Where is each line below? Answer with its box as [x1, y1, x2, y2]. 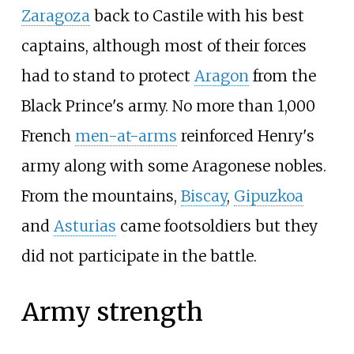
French [21, 126, 75, 145]
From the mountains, [21, 186, 181, 205]
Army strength [21, 296, 203, 328]
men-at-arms [74, 126, 177, 145]
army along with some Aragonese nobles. [21, 156, 326, 175]
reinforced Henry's [176, 126, 314, 145]
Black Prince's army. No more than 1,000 [21, 96, 315, 115]
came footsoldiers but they [115, 216, 318, 235]
